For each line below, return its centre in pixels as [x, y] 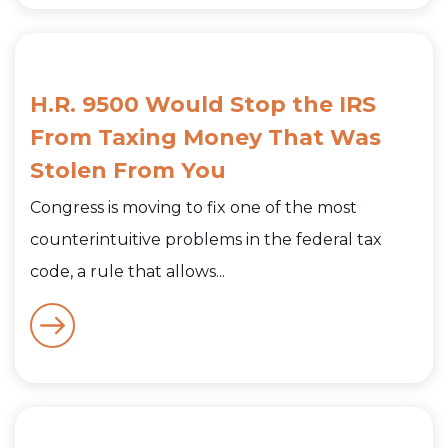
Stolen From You [128, 171]
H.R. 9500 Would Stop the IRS [203, 105]
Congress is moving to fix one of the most [193, 208]
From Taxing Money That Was [205, 138]
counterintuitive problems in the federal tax [206, 240]
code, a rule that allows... [127, 272]
